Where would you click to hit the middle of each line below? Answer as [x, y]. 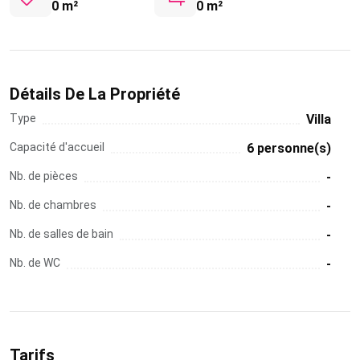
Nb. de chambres [53, 205]
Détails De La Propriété [95, 94]
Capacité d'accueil [57, 147]
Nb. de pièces [44, 176]
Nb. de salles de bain [61, 233]
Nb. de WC [35, 262]
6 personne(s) [289, 148]
